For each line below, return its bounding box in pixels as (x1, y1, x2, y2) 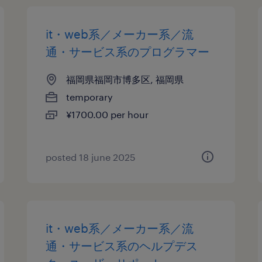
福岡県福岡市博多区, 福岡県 (66, 74, 184, 85)
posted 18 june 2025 (46, 151, 136, 163)
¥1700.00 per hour (66, 109, 149, 120)
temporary (66, 91, 113, 102)
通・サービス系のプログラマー (46, 44, 210, 58)
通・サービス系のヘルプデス (46, 239, 198, 253)
